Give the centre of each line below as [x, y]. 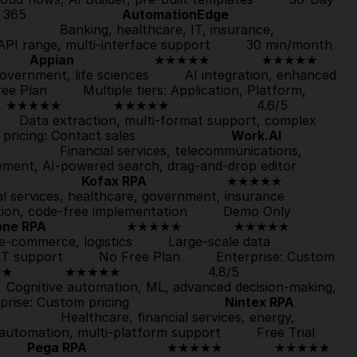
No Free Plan [139, 257]
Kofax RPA [114, 181]
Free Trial [286, 333]
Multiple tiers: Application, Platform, [177, 90]
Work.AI [256, 136]
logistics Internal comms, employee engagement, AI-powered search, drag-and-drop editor [314, 166]
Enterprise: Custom [257, 257]
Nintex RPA [259, 302]
